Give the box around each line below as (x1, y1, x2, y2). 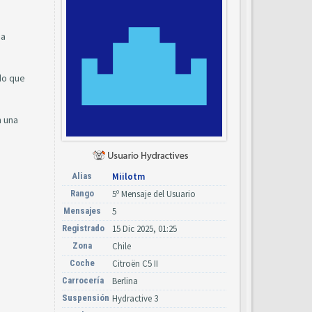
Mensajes (63, 205, 101, 216)
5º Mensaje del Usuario (112, 188, 196, 200)
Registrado (62, 223, 104, 233)
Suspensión (62, 292, 109, 303)
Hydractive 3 (112, 292, 158, 304)
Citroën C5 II (112, 258, 158, 270)
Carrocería (62, 275, 104, 286)
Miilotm (112, 171, 145, 182)
